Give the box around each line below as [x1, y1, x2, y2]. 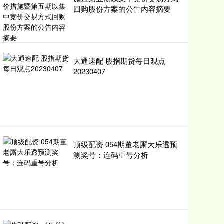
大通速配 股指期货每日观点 [73, 55, 165, 66]
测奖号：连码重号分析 [73, 149, 148, 160]
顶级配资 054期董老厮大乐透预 [73, 139, 177, 149]
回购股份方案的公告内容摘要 [73, 3, 171, 14]
